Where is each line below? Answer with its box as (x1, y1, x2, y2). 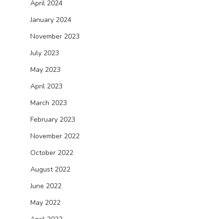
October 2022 (30, 148, 73, 157)
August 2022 (30, 165, 70, 174)
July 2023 (30, 48, 59, 58)
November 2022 (30, 131, 80, 141)
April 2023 (30, 82, 63, 91)
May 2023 (30, 65, 61, 74)
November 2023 (30, 32, 80, 41)
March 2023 (30, 98, 67, 108)
